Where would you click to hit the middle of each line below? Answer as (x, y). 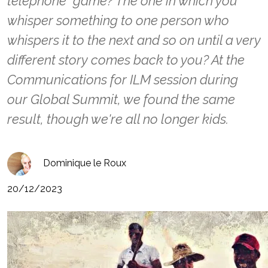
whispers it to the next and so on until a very (134, 40)
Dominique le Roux (85, 163)
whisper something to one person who (118, 20)
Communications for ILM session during (123, 80)
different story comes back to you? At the (126, 60)
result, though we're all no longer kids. (118, 119)
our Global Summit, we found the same (121, 99)
